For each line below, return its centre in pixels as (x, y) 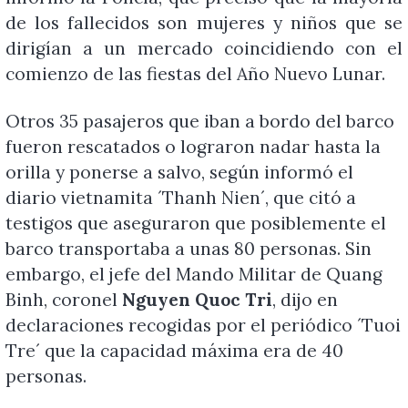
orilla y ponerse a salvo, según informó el (179, 173)
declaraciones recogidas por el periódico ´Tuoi (203, 326)
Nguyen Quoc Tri (197, 300)
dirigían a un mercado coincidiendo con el (204, 49)
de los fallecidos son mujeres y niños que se (204, 23)
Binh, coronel (63, 300)
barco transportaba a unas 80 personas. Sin (188, 249)
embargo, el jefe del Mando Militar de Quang (194, 275)
